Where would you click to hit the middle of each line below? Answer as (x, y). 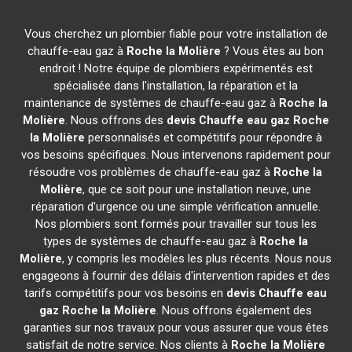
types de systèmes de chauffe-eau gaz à (152, 241)
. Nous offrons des (115, 120)
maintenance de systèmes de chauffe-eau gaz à (151, 103)
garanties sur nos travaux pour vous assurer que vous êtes (176, 328)
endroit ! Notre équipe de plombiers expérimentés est (176, 68)
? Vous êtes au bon (273, 51)
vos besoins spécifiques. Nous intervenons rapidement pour (176, 155)
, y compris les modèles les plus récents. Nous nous (197, 258)
